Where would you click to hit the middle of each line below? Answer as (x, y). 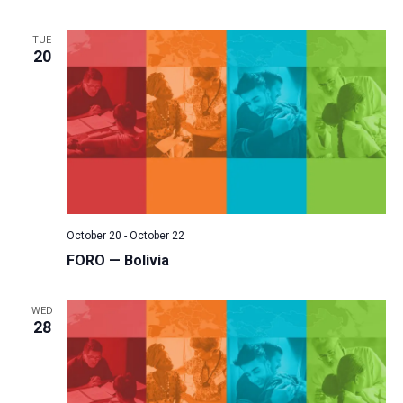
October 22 (157, 236)
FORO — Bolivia (117, 261)
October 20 (94, 236)
